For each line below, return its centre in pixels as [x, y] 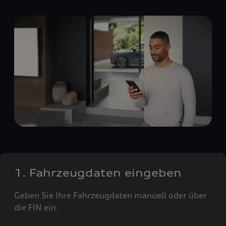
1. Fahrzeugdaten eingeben [98, 173]
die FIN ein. [36, 207]
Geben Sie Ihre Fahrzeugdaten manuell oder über [110, 195]
